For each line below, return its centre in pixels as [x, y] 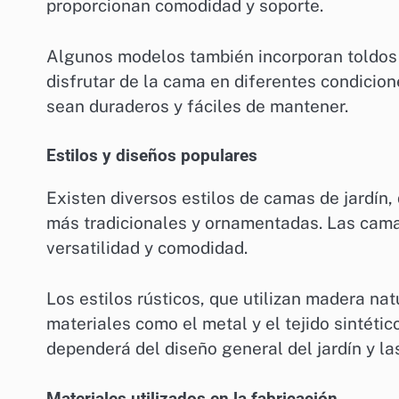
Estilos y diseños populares [152, 156]
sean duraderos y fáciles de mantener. [197, 106]
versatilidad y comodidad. [147, 248]
